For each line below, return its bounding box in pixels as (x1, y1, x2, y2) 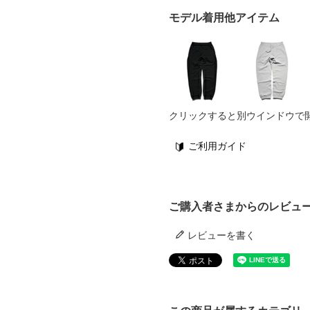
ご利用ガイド (188, 140, 246, 152)
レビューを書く (188, 229, 255, 241)
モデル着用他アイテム (169, 11, 280, 24)
